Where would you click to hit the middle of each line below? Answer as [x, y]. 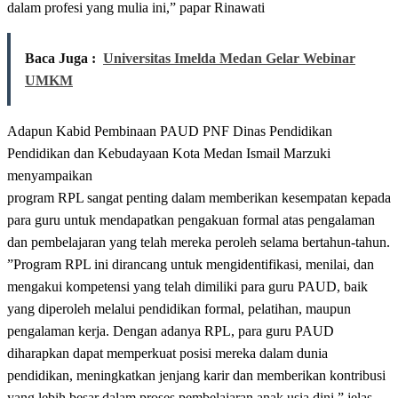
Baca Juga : [60, 59]
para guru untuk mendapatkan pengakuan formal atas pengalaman [191, 220]
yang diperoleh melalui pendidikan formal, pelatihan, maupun [179, 309]
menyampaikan [50, 176]
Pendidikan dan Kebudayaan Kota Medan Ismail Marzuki [169, 154]
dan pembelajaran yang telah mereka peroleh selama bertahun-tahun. [199, 243]
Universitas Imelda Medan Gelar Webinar [229, 59]
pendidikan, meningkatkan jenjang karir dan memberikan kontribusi [196, 376]
